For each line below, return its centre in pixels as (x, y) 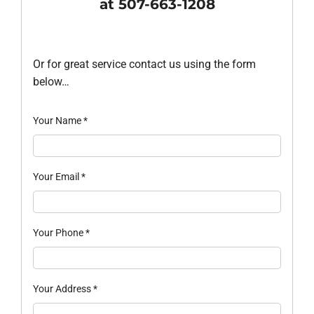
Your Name (58, 120)
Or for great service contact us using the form (144, 64)
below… (51, 81)
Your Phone (59, 232)
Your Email (57, 176)
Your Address (63, 288)
